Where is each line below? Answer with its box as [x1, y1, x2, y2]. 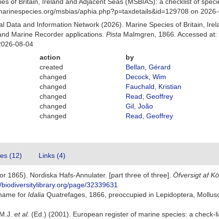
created [40, 63, 64, 71]
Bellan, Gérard [125, 63, 171, 71]
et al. [14, 210, 29, 218]
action [40, 53, 61, 61]
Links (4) [39, 152, 66, 159]
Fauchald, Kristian [125, 83, 181, 90]
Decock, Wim [125, 73, 166, 81]
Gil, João [125, 102, 153, 110]
